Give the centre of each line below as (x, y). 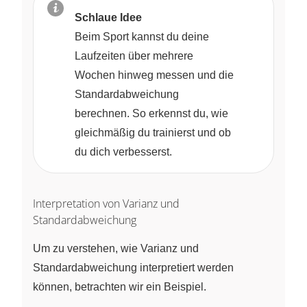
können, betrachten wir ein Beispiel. (120, 287)
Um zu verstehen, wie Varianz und (116, 249)
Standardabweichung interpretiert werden (133, 268)
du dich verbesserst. (123, 152)
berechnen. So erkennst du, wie (151, 114)
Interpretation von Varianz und (106, 204)
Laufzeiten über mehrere (134, 56)
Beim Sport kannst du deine (142, 37)
